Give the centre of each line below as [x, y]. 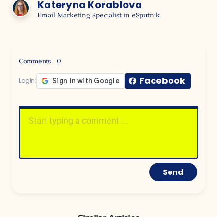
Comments [36, 61]
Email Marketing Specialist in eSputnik [99, 15]
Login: [28, 80]
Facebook [162, 80]
